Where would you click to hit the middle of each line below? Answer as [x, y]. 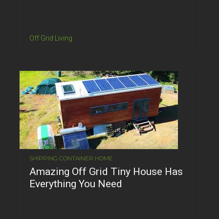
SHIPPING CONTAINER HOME [71, 158]
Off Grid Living [51, 38]
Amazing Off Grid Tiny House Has [106, 171]
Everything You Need [76, 184]
